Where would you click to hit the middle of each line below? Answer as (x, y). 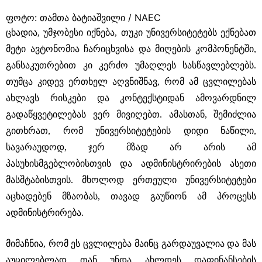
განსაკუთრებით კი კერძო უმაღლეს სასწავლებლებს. (131, 65)
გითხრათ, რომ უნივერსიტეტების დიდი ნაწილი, (131, 131)
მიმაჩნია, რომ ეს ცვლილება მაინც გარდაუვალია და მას (131, 244)
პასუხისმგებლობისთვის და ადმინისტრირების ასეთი (131, 163)
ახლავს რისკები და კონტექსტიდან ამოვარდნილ (131, 98)
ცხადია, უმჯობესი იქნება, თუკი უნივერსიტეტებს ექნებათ (131, 32)
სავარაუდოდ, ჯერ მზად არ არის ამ (131, 147)
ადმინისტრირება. (45, 213)
